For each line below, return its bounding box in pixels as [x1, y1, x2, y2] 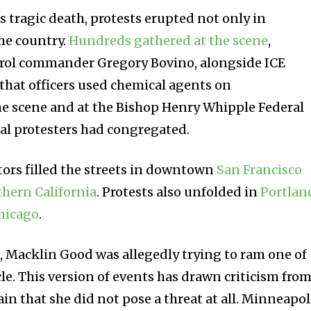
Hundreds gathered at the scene [69, 32, 269, 49]
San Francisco [217, 161, 303, 178]
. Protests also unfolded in [96, 183, 261, 200]
